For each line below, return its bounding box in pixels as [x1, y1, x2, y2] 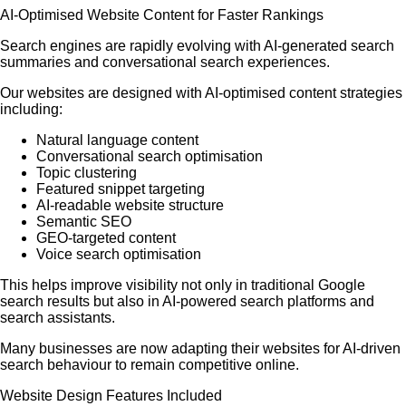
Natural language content [36, 132, 198, 148]
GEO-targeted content [36, 230, 176, 246]
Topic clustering [36, 165, 137, 180]
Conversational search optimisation [36, 149, 263, 164]
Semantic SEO [36, 214, 131, 229]
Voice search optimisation [36, 246, 201, 262]
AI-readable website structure [36, 198, 224, 213]
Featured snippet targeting [36, 181, 205, 197]
